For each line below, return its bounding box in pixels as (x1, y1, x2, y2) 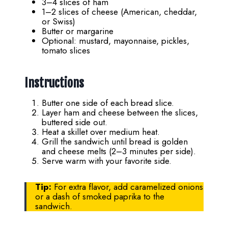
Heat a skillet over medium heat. (42, 126, 160, 138)
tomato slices (42, 44, 90, 57)
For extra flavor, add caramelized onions (51, 181, 203, 193)
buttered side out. (42, 116, 107, 129)
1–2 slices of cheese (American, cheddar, (42, 6, 197, 18)
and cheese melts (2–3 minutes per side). (42, 145, 196, 158)
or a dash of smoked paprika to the (35, 190, 164, 203)
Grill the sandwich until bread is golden (42, 135, 188, 148)
